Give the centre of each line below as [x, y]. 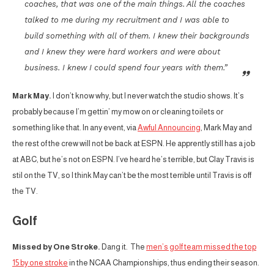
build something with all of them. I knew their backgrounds [137, 35]
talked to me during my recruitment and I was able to [127, 20]
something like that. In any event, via [75, 127]
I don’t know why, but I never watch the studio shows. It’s [148, 95]
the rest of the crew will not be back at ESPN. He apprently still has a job [134, 143]
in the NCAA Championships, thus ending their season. [164, 262]
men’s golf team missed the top [201, 246]
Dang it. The [123, 246]
